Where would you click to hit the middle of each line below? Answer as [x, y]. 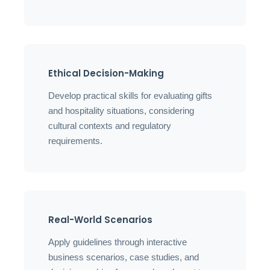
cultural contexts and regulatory [110, 126]
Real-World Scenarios [100, 220]
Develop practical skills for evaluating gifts [130, 96]
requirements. [75, 141]
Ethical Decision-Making [106, 73]
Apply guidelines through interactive [118, 242]
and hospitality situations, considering [121, 111]
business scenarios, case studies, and [124, 257]
